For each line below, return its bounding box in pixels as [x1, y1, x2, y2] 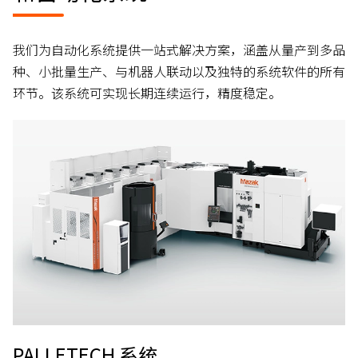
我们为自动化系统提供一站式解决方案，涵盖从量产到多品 [13, 39, 345, 59]
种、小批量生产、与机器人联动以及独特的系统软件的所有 [13, 61, 345, 81]
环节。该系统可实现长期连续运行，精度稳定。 [13, 82, 281, 102]
